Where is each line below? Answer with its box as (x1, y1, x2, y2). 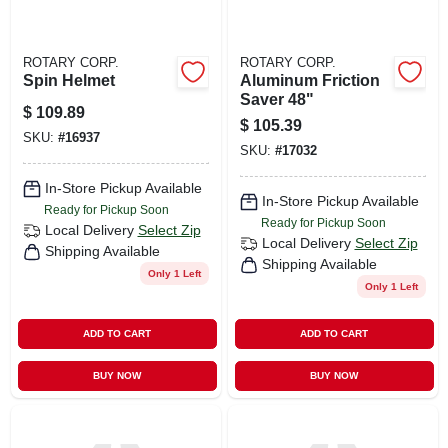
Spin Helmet (22, 71, 115, 89)
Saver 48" (239, 90, 314, 108)
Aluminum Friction (239, 71, 380, 89)
